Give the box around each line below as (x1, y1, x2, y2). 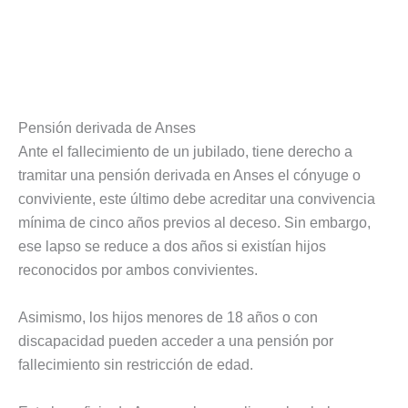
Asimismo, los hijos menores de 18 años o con (18, 310, 318, 326)
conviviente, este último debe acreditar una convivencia (18, 191, 375, 208)
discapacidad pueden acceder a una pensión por (18, 333, 333, 350)
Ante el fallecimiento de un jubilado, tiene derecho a (18, 144, 352, 160)
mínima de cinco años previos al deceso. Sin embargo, (18, 215, 371, 231)
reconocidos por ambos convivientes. (18, 262, 258, 279)
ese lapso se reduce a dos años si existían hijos (18, 239, 326, 255)
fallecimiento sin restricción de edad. (18, 357, 253, 373)
